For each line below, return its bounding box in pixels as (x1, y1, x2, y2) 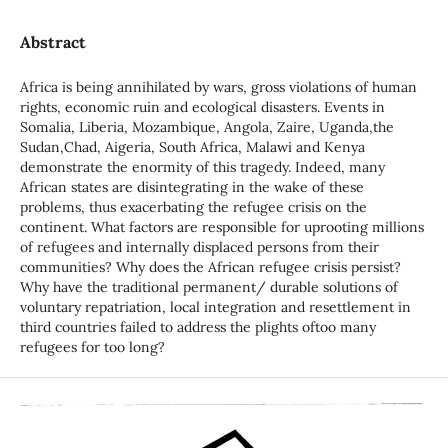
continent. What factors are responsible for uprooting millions (19, 218, 424, 237)
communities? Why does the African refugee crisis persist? (19, 258, 401, 277)
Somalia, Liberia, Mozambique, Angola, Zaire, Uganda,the (19, 118, 394, 137)
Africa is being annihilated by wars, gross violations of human (19, 78, 417, 97)
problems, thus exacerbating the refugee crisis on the (19, 198, 367, 217)
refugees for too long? (19, 338, 165, 357)
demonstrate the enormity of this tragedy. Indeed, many (19, 158, 385, 177)
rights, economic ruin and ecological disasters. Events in (19, 98, 385, 117)
